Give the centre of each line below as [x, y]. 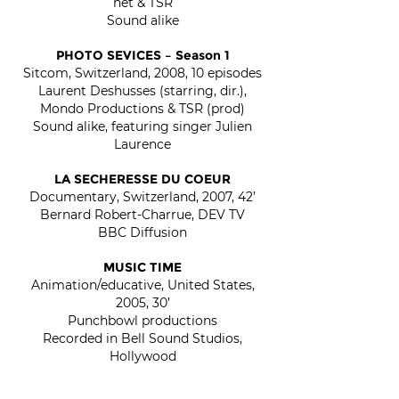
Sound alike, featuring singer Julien [142, 126]
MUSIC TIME [142, 267]
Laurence [142, 144]
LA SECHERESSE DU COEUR [142, 179]
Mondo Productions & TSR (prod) [142, 109]
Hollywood [142, 356]
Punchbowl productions [142, 321]
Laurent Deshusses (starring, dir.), [142, 91]
